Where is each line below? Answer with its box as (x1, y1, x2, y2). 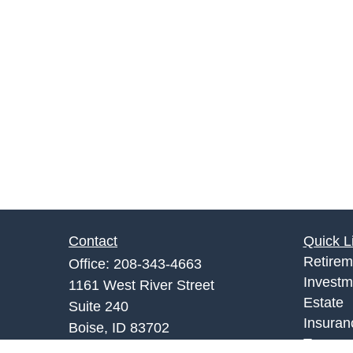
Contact (69, 233, 117, 249)
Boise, (69, 320, 108, 336)
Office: (69, 256, 113, 272)
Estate (303, 295, 344, 310)
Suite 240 (69, 299, 128, 314)
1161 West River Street (69, 277, 214, 293)
